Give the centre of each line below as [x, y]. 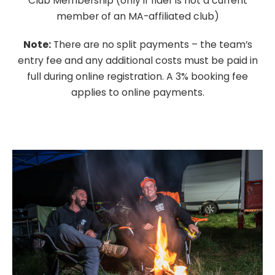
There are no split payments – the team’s [151, 45]
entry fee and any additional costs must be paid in [137, 61]
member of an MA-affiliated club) [137, 17]
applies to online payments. [137, 93]
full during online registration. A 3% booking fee [137, 77]
